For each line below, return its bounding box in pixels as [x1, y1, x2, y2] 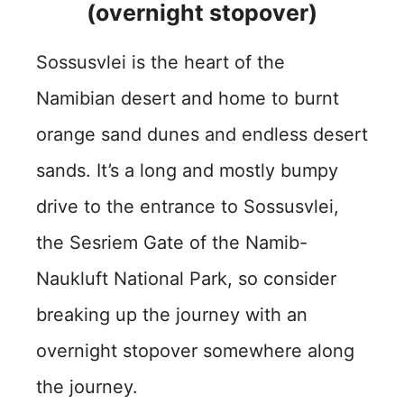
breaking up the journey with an [36, 304, 308, 326]
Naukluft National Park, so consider [36, 268, 336, 289]
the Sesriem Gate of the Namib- [36, 232, 308, 253]
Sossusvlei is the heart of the [36, 51, 285, 73]
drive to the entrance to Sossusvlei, [36, 196, 339, 217]
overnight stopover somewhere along [36, 340, 354, 362]
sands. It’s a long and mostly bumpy [36, 160, 338, 181]
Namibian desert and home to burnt [36, 87, 339, 109]
